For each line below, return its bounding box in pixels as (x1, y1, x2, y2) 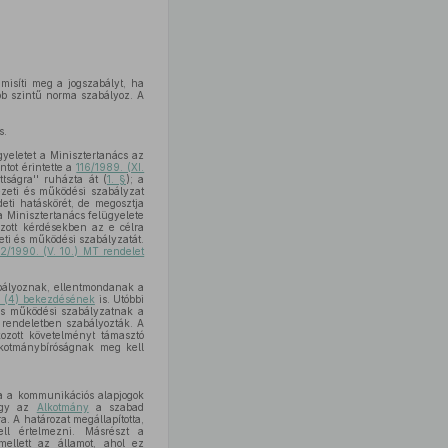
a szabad (88, 401, 145, 413)
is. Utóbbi (94, 293, 145, 305)
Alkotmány (36, 401, 89, 413)
